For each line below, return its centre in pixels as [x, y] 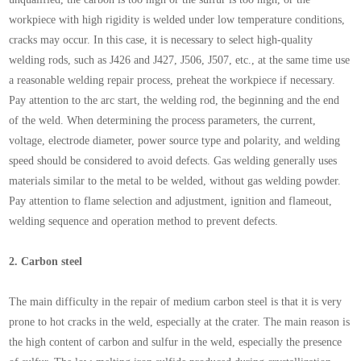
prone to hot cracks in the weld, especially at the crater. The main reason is [180, 322]
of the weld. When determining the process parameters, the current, [163, 121]
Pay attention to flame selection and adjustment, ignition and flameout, [171, 201]
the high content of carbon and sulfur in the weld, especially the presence [176, 342]
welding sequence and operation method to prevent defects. [144, 222]
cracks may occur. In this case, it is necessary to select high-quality [161, 40]
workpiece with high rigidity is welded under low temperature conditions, [177, 20]
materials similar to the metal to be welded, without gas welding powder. [175, 181]
